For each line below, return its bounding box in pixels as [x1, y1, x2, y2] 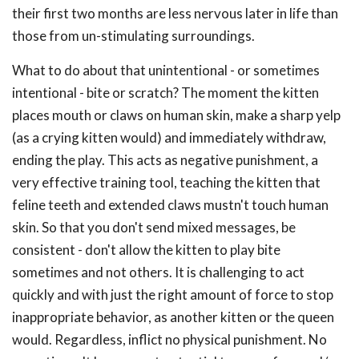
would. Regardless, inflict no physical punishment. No [12, 331, 327, 348]
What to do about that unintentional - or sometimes [12, 62, 320, 79]
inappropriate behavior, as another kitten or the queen [12, 309, 334, 325]
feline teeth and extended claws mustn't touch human [12, 196, 329, 213]
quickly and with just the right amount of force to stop [12, 286, 333, 303]
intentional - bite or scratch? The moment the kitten [12, 84, 319, 101]
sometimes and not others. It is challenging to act [12, 264, 305, 280]
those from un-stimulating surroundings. [12, 27, 255, 44]
